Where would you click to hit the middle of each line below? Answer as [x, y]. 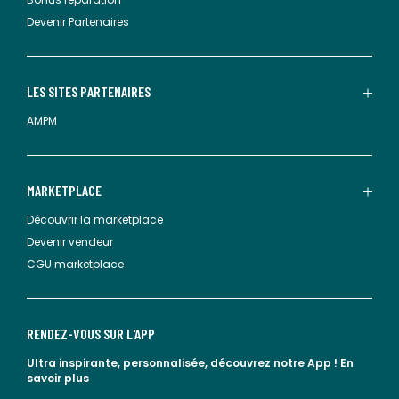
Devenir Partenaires [78, 22]
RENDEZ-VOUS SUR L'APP [91, 334]
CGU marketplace [75, 264]
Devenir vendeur [70, 242]
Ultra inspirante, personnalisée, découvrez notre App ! [183, 363]
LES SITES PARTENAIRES [89, 91]
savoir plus [58, 378]
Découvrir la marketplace [95, 220]
